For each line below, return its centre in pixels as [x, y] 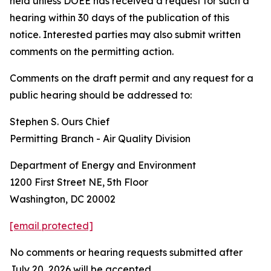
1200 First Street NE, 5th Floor [79, 182]
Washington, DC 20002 [63, 199]
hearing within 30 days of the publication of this [119, 18]
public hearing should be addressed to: [101, 95]
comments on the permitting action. [92, 51]
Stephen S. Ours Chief [60, 122]
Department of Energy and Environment [103, 165]
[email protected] [51, 226]
